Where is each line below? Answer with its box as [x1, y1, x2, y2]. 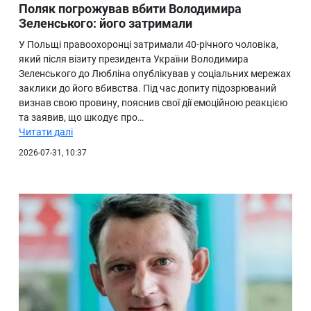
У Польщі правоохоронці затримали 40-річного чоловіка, [19, 39, 278, 51]
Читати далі [19, 126, 73, 138]
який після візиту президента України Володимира [19, 53, 249, 65]
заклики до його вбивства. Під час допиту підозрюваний [19, 83, 276, 94]
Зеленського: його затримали [19, 16, 192, 31]
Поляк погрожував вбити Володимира [19, 1, 242, 17]
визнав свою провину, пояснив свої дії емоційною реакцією [19, 97, 287, 109]
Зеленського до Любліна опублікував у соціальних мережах [19, 68, 291, 80]
